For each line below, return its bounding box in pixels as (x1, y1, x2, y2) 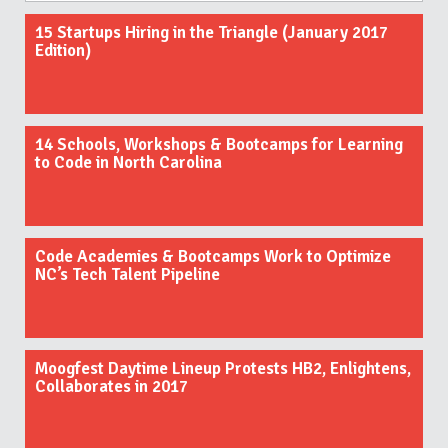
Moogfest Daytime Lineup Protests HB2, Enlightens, (35, 357, 411, 379)
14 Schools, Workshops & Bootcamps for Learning (35, 133, 403, 155)
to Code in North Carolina (35, 151, 222, 173)
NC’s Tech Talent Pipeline (35, 263, 220, 285)
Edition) (35, 39, 91, 61)
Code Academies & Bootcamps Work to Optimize (35, 245, 391, 267)
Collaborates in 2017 (35, 375, 188, 397)
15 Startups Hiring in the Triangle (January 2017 (35, 21, 388, 43)
